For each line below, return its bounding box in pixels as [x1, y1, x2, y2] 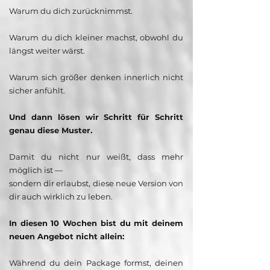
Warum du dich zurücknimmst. [9, 6, 133, 16]
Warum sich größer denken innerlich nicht [9, 72, 183, 83]
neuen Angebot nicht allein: [9, 231, 124, 242]
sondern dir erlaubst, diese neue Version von [9, 178, 183, 189]
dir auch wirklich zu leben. [9, 192, 113, 202]
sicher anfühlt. [9, 86, 65, 96]
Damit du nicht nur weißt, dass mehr [9, 152, 183, 162]
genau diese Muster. [9, 125, 92, 136]
